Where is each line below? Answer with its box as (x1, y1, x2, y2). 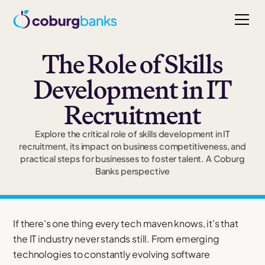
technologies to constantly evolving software (13, 248, 210, 261)
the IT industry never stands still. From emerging (13, 232, 219, 245)
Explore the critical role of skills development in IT (34, 128, 231, 140)
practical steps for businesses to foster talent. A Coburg (20, 153, 245, 164)
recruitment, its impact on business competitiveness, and (19, 141, 246, 152)
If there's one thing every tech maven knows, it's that (13, 217, 238, 230)
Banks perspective (95, 166, 170, 177)
